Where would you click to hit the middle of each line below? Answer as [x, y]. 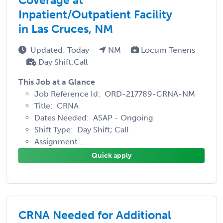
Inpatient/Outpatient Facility [95, 14]
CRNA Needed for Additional [95, 215]
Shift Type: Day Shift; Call [81, 129]
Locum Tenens [167, 50]
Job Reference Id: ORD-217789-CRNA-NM [115, 94]
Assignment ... [60, 141]
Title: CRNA [56, 106]
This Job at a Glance [57, 82]
